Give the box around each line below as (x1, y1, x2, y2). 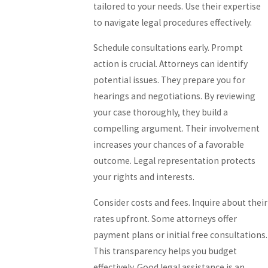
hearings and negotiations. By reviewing (93, 90, 256, 102)
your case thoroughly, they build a (93, 106, 229, 118)
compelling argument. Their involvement (93, 123, 260, 135)
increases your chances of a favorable (93, 139, 245, 151)
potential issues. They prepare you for (93, 74, 246, 86)
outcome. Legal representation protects (93, 155, 256, 167)
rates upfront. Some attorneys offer (93, 212, 237, 224)
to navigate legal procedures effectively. (93, 16, 252, 28)
